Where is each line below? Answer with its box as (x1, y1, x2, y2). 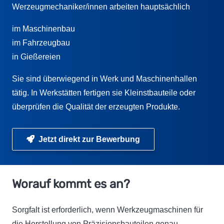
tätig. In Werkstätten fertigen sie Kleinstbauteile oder (12, 88, 195, 97)
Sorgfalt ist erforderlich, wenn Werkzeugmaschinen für (12, 205, 203, 214)
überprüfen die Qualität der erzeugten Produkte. (12, 102, 180, 111)
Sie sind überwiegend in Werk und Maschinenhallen (12, 74, 197, 83)
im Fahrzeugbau (12, 38, 70, 47)
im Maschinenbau (12, 24, 75, 33)
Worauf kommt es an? (12, 176, 130, 191)
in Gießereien (12, 52, 60, 61)
